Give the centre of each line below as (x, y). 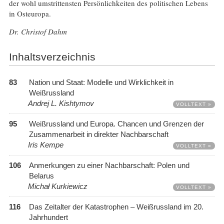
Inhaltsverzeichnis (52, 57)
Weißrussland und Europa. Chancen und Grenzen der (116, 124)
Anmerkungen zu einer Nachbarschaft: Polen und (109, 165)
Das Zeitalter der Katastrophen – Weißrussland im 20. (116, 207)
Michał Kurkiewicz (57, 186)
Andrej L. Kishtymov (61, 103)
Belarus (41, 176)
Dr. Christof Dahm (38, 31)
